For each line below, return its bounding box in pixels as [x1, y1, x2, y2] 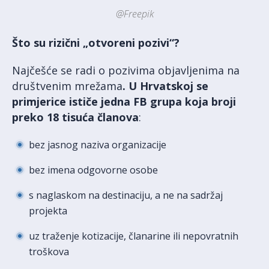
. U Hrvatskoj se [122, 79, 208, 94]
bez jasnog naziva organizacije [29, 138, 166, 152]
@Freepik [115, 7, 154, 21]
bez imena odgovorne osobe [29, 163, 158, 177]
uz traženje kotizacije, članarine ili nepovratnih [29, 229, 238, 243]
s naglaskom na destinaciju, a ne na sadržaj [29, 189, 223, 202]
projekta [29, 204, 67, 218]
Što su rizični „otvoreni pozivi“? [12, 35, 180, 50]
